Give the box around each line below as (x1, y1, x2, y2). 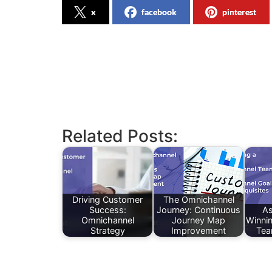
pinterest (222, 6, 256, 17)
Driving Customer (72, 194, 143, 205)
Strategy (90, 225, 125, 236)
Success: (89, 205, 126, 216)
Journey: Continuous (157, 205, 240, 216)
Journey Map (172, 215, 225, 226)
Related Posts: (62, 125, 178, 146)
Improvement (171, 225, 226, 236)
